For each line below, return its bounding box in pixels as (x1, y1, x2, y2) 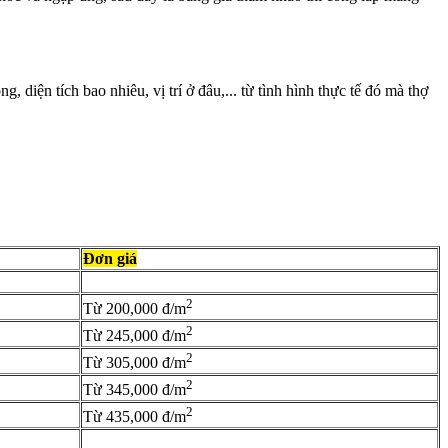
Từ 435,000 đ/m (83, 408, 186, 426)
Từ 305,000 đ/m (83, 354, 186, 372)
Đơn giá (83, 249, 137, 267)
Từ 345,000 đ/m (83, 381, 186, 399)
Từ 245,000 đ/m (83, 327, 186, 345)
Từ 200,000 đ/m (83, 300, 186, 318)
